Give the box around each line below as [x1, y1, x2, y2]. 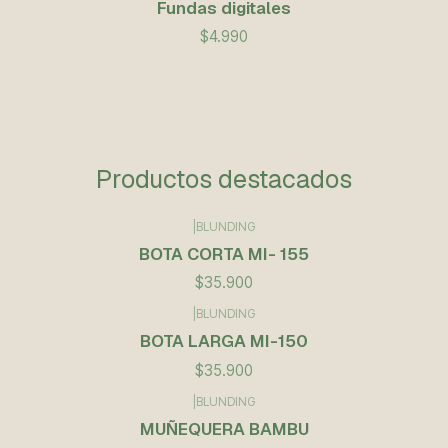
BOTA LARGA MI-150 [140, 330, 308, 353]
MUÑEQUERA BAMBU [139, 417, 309, 440]
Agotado [46, 409, 108, 430]
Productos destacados [96, 162, 352, 195]
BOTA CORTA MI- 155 [139, 242, 309, 265]
